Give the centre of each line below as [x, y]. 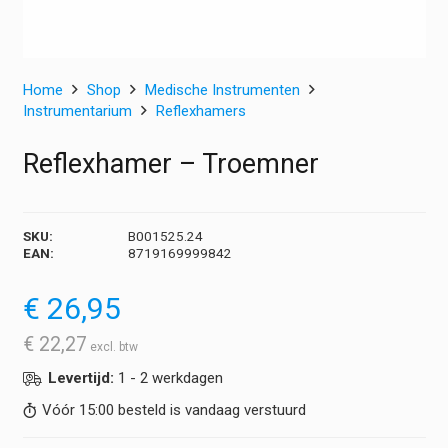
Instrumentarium [77, 111]
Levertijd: [82, 378]
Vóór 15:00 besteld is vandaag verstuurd [173, 409]
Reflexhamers [200, 111]
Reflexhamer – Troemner [170, 164]
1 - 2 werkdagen [170, 378]
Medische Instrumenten [222, 90]
